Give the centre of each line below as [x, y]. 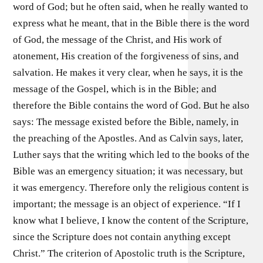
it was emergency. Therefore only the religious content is [131, 187]
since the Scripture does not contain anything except [122, 237]
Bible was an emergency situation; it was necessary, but [128, 171]
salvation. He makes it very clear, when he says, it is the [128, 72]
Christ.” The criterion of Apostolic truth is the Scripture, [129, 253]
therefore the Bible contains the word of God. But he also [131, 105]
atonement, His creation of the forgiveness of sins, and [126, 56]
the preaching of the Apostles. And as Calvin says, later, [128, 138]
